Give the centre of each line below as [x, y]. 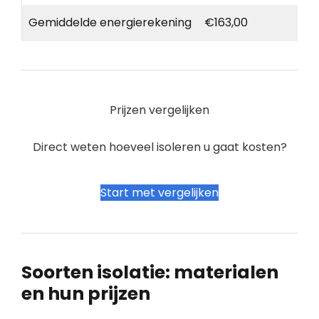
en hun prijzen [86, 294]
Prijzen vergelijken [159, 110]
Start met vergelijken [159, 193]
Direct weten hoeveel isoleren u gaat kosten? [159, 147]
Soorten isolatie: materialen [150, 273]
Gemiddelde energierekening [110, 23]
